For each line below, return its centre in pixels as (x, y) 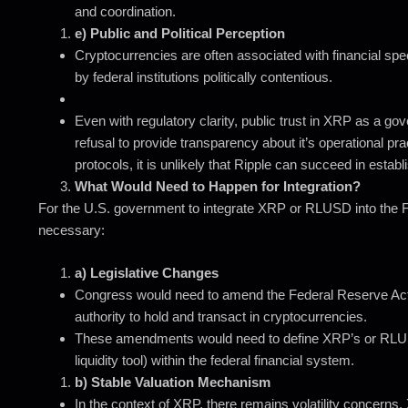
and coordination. (125, 11)
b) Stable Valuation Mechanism (173, 382)
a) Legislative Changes (147, 272)
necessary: (71, 230)
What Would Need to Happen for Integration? (218, 186)
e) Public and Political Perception (180, 33)
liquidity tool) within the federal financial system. (214, 360)
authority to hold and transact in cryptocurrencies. (221, 316)
